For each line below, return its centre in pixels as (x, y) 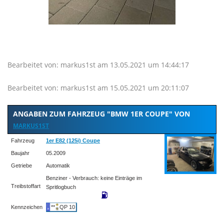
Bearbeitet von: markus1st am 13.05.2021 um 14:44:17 (98, 64)
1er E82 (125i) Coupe (73, 140)
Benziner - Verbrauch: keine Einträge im (94, 178)
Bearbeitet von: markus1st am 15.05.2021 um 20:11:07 (98, 87)
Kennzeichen (26, 207)
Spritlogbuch (61, 187)
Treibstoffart (25, 186)
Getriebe (21, 165)
